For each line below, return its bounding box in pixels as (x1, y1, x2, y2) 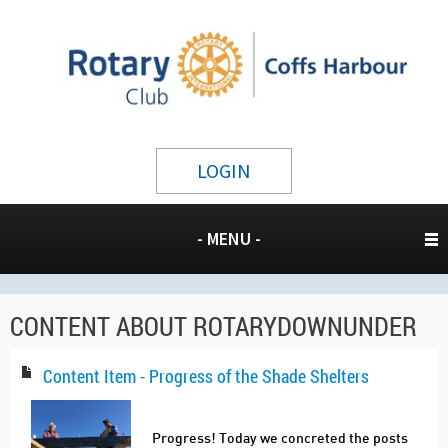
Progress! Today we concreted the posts (152, 432, 408, 446)
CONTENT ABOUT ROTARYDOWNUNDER (10, 309, 417, 343)
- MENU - (197, 227, 261, 250)
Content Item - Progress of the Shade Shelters (39, 364, 370, 388)
